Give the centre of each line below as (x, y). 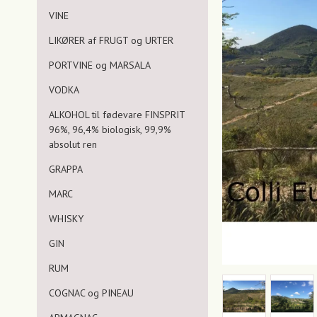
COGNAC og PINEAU (91, 293)
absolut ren (73, 144)
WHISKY (66, 218)
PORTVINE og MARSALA (100, 65)
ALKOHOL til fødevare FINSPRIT (117, 114)
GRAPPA (66, 169)
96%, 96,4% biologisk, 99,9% (110, 129)
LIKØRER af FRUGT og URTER (111, 40)
